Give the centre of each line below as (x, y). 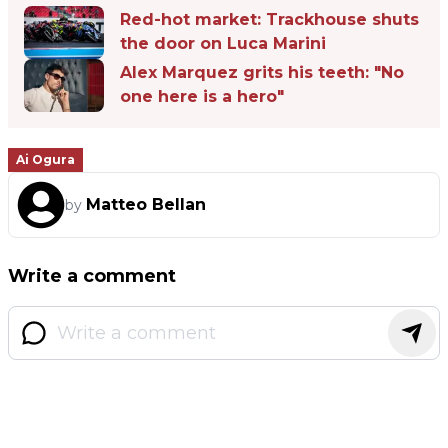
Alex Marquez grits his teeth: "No (262, 73)
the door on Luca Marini (223, 44)
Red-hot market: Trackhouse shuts (269, 20)
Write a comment (92, 276)
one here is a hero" (202, 97)
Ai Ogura (45, 160)
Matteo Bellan (146, 205)
